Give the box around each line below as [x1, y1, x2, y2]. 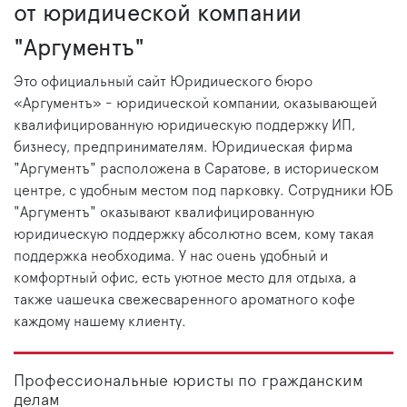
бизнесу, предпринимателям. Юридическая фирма [14, 140, 352, 155]
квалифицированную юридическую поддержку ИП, [14, 118, 355, 134]
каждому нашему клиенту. [14, 314, 186, 330]
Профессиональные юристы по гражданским [14, 373, 363, 391]
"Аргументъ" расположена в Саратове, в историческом [14, 162, 379, 177]
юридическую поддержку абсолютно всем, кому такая [14, 227, 374, 243]
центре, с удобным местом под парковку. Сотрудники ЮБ [14, 184, 393, 199]
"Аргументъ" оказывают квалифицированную [14, 205, 314, 221]
